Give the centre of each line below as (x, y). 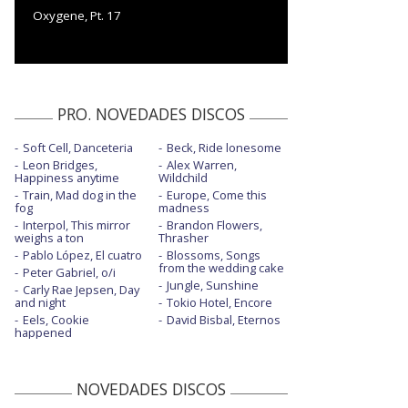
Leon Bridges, (60, 164)
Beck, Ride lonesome (224, 147)
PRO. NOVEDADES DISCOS (151, 113)
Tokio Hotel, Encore (219, 302)
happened (43, 332)
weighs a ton (49, 237)
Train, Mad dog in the (80, 194)
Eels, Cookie (56, 319)
